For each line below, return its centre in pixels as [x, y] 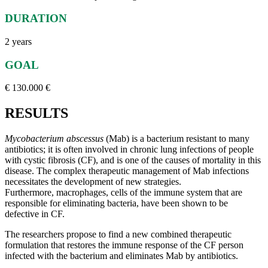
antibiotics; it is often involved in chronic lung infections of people [129, 150]
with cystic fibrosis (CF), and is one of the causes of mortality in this [133, 160]
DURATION [36, 19]
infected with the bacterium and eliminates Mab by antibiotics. [121, 256]
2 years [18, 41]
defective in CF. [35, 214]
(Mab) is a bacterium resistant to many [176, 139]
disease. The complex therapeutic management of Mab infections [127, 171]
